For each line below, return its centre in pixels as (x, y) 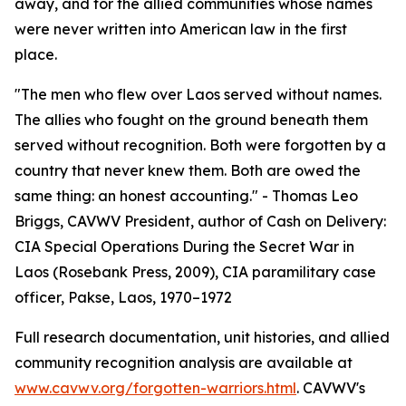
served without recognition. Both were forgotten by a (200, 145)
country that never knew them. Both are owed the (188, 171)
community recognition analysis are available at (184, 363)
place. (36, 55)
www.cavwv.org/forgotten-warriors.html (155, 388)
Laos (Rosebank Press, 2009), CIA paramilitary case (195, 272)
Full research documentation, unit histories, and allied (202, 338)
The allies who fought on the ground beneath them (191, 120)
